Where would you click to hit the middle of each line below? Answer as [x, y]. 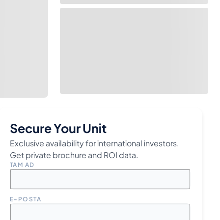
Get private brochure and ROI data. [74, 155]
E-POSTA [26, 199]
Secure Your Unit [58, 128]
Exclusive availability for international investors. [95, 143]
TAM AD [22, 165]
